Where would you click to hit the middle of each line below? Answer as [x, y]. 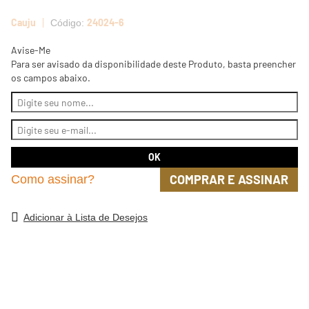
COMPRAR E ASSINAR [229, 179]
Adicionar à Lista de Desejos [86, 217]
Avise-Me [31, 50]
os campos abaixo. [51, 78]
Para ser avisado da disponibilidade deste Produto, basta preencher [153, 64]
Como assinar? [53, 179]
